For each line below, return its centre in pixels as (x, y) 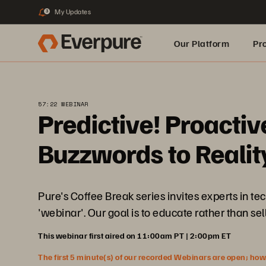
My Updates (73, 12)
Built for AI (196, 81)
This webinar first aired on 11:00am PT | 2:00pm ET (134, 235)
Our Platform (202, 43)
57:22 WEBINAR (63, 104)
